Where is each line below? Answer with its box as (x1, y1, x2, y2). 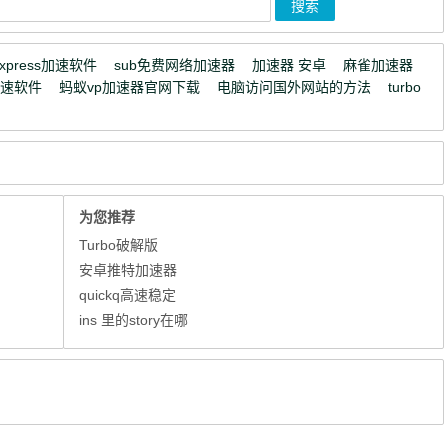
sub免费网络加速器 (114, 57, 235, 73)
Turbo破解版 (79, 237, 159, 253)
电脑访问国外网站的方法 (217, 79, 371, 95)
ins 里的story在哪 (79, 312, 189, 328)
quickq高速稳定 (79, 287, 177, 303)
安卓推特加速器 (79, 262, 178, 278)
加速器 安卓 (252, 57, 326, 73)
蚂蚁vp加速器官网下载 (59, 79, 200, 95)
